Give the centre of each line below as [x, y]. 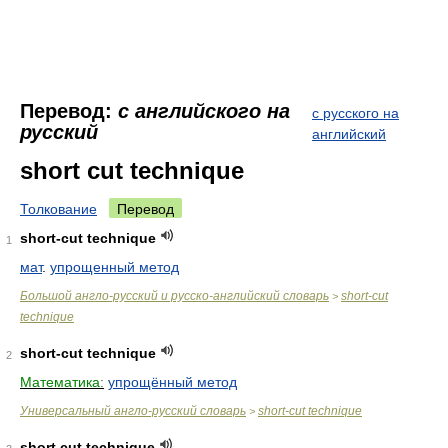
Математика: [62, 382]
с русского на [355, 113]
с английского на [204, 111]
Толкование [58, 209]
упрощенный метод [114, 267]
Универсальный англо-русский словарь [133, 411]
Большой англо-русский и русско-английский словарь [174, 296]
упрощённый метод [172, 382]
